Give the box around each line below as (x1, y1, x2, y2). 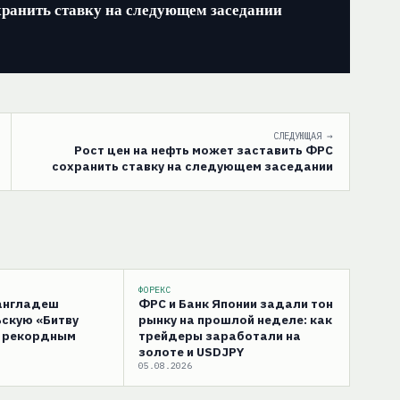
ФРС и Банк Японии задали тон (138, 295, 333, 312)
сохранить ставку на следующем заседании (52, 157, 333, 174)
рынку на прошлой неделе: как (138, 311, 332, 328)
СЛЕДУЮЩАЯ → (273, 129, 333, 142)
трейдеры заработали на (138, 327, 301, 344)
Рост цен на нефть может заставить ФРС (74, 141, 333, 158)
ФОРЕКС (138, 283, 171, 296)
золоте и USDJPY (138, 343, 244, 360)
